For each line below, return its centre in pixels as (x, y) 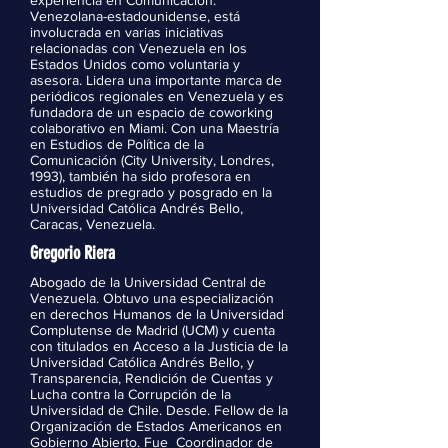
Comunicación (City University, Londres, (152, 160)
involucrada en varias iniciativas (127, 32)
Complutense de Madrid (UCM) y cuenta (152, 330)
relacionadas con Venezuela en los (138, 48)
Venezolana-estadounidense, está (135, 16)
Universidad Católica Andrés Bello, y (142, 362)
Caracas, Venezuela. (92, 224)
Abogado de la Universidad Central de (148, 282)
